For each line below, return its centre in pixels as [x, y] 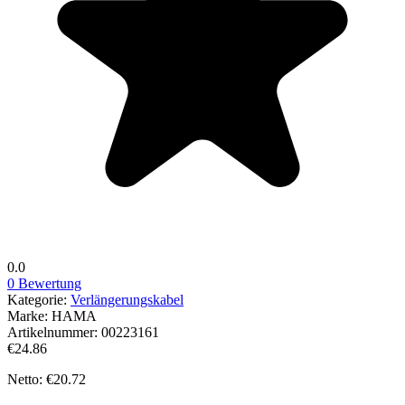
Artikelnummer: [54, 332]
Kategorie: [39, 299]
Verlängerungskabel [127, 299]
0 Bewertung [44, 283]
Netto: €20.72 [47, 379]
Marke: [29, 316]
